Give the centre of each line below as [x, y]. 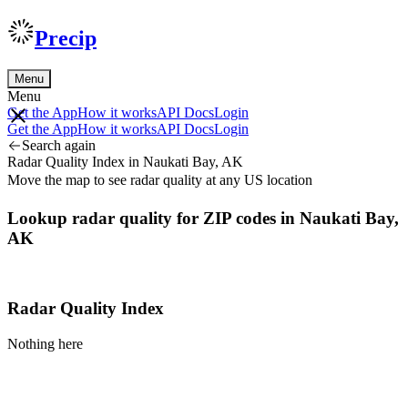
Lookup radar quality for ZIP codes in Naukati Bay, [203, 218]
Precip [66, 38]
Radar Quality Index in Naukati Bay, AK [125, 161]
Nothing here [45, 343]
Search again [59, 145]
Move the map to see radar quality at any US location [160, 179]
